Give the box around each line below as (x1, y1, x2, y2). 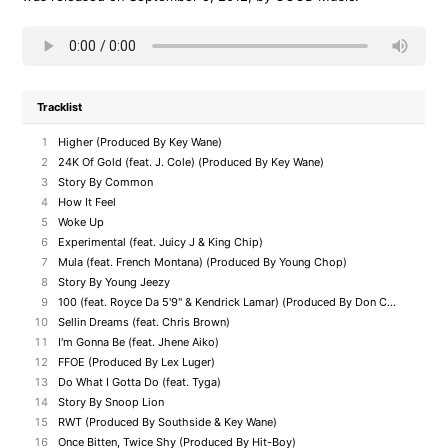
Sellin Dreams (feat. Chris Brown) (58, 315, 231, 329)
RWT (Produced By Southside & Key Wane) (58, 415, 278, 429)
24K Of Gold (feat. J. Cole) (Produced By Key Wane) (58, 155, 325, 169)
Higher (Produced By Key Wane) (58, 135, 223, 149)
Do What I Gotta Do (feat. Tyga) (58, 375, 222, 389)
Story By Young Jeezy (58, 275, 171, 289)
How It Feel (58, 195, 117, 209)
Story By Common (58, 175, 154, 189)
